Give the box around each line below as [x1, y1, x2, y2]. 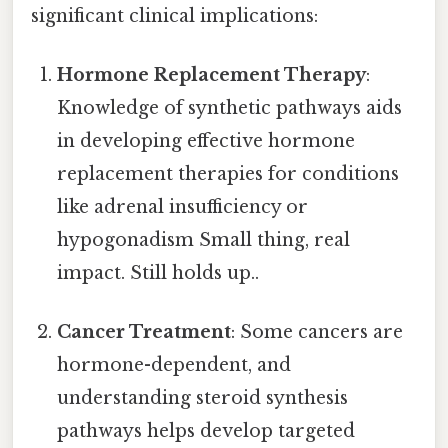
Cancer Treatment [57, 321, 232, 344]
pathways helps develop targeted [57, 420, 356, 443]
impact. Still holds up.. [57, 261, 260, 284]
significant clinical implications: [31, 4, 318, 27]
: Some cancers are [231, 321, 404, 344]
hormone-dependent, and [57, 354, 292, 377]
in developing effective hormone [57, 129, 356, 152]
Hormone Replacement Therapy [57, 63, 367, 86]
